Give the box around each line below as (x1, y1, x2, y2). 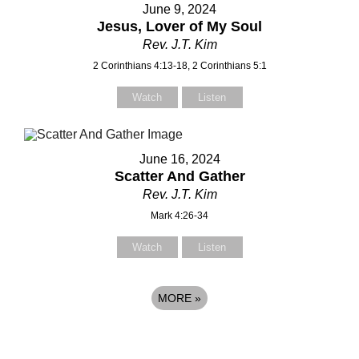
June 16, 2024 (139, 152, 220, 166)
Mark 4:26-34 (151, 210, 208, 221)
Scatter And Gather (114, 168, 245, 184)
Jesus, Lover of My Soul (97, 18, 262, 34)
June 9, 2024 (143, 2, 216, 16)
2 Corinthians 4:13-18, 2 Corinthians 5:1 (92, 60, 267, 71)
